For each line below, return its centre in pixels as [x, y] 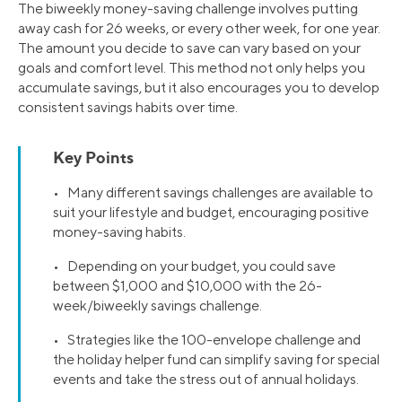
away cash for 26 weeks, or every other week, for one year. [199, 29]
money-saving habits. [119, 232]
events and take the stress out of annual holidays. [206, 380]
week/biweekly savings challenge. [157, 306]
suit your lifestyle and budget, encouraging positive [211, 213]
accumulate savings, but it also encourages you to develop [199, 88]
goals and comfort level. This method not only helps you [192, 68]
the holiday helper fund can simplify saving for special [216, 360]
